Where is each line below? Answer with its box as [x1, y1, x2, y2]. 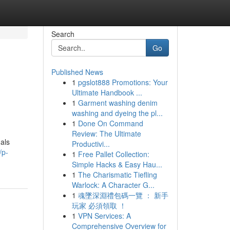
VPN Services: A [78, 210, 131, 221]
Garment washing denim [78, 98, 158, 108]
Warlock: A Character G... [71, 180, 155, 190]
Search [51, 29, 74, 39]
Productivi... [71, 139, 110, 149]
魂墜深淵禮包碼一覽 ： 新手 [78, 190, 168, 200]
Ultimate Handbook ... [71, 87, 142, 98]
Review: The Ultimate [71, 128, 141, 139]
